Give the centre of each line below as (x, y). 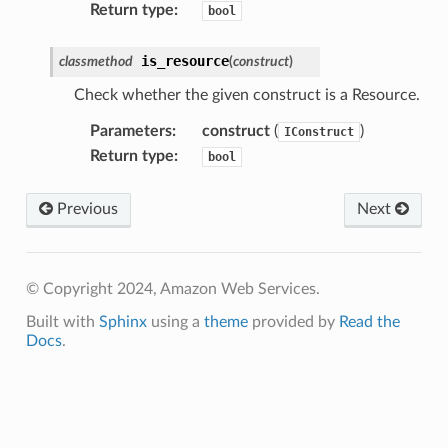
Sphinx (122, 321)
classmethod (95, 61)
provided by (293, 321)
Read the (369, 321)
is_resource (184, 60)
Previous (85, 208)
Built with (62, 321)
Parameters (130, 130)
